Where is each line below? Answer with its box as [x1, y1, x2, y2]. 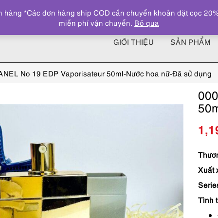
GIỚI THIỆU [113, 36, 154, 47]
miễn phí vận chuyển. [59, 18, 134, 27]
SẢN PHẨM [170, 36, 211, 47]
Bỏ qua [134, 18, 159, 27]
